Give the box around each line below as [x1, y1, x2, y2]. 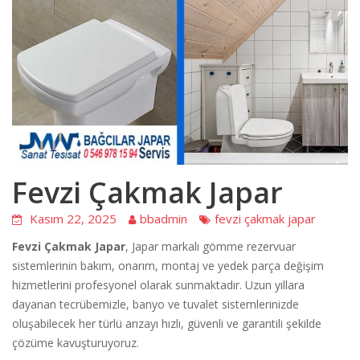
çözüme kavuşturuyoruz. [12, 334, 139, 350]
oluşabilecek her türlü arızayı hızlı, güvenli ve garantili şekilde [12, 315, 321, 331]
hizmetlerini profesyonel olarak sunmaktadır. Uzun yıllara [12, 276, 305, 292]
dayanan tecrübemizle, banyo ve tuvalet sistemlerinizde [12, 296, 299, 312]
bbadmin [140, 210, 187, 227]
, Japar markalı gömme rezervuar [125, 238, 296, 254]
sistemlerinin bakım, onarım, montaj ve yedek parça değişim [12, 257, 324, 273]
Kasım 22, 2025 [30, 210, 117, 227]
